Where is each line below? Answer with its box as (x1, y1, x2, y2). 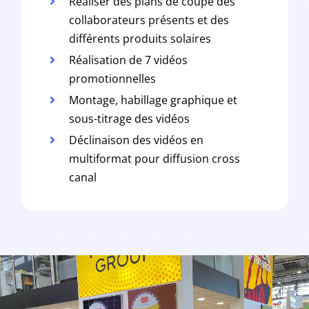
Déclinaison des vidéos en (69, 132, 204, 148)
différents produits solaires (69, 30, 212, 46)
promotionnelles (69, 70, 157, 86)
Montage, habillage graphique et (69, 92, 238, 108)
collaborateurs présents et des (69, 12, 230, 28)
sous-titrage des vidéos (69, 110, 190, 126)
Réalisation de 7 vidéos (69, 52, 188, 68)
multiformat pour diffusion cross (69, 150, 241, 166)
